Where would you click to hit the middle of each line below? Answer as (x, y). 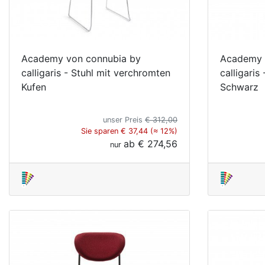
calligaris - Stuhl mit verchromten (96, 72)
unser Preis (124, 119)
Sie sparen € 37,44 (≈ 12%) (129, 131)
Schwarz (239, 87)
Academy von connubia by (81, 58)
